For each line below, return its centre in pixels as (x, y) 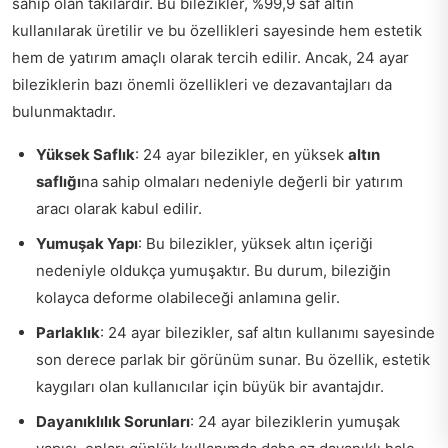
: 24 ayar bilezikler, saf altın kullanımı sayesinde (267, 332)
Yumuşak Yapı (87, 243)
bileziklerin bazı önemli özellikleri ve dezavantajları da (202, 84)
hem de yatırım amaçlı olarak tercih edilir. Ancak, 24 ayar (210, 57)
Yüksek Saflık (85, 154)
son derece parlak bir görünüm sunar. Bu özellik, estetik (233, 359)
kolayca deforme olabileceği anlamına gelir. (188, 297)
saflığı (58, 181)
